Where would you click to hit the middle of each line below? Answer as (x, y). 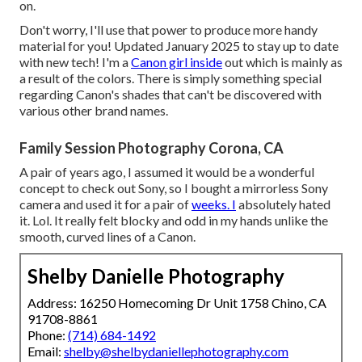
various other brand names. (94, 110)
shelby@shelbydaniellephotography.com (176, 351)
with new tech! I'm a (75, 61)
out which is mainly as (282, 61)
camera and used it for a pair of (105, 204)
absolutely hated (283, 204)
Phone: (48, 335)
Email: (46, 351)
